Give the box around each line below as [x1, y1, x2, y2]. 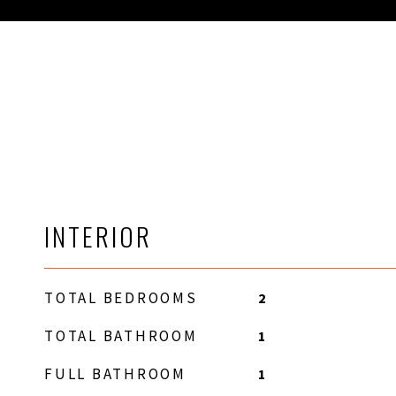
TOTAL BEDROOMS [44, 288, 198, 308]
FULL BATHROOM [44, 364, 187, 384]
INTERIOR [44, 217, 152, 255]
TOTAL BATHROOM [44, 326, 198, 346]
